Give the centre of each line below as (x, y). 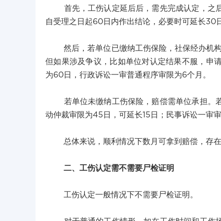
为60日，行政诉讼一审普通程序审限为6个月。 (128, 75)
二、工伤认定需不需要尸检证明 (119, 168)
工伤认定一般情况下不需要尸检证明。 (122, 195)
